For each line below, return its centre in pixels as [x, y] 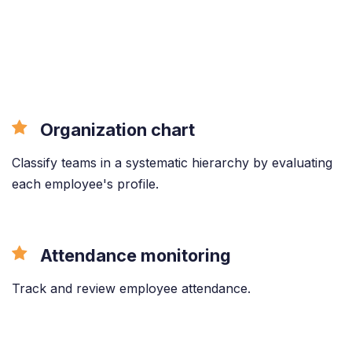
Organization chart [117, 130]
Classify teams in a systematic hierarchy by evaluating [172, 163]
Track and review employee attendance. [131, 289]
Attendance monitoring [136, 256]
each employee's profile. [85, 184]
